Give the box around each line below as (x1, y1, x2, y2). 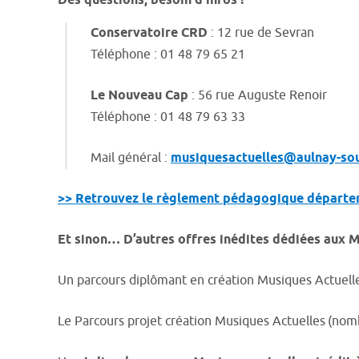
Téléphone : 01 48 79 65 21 (91, 46, 245, 63)
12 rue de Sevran (217, 25, 314, 41)
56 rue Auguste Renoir (198, 87, 327, 103)
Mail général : (91, 150, 171, 166)
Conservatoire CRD (91, 25, 208, 42)
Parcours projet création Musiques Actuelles (75, 313, 325, 329)
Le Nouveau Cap (91, 87, 188, 104)
